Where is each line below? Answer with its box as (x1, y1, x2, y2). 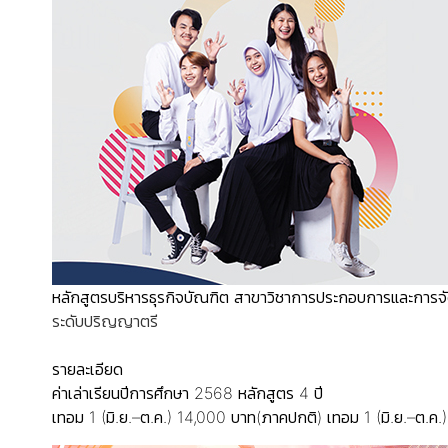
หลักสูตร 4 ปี (238, 383, 323, 403)
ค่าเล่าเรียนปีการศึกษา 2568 (52, 383, 233, 403)
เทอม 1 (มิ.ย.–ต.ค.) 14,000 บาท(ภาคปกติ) (52, 407, 322, 427)
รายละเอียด (52, 359, 123, 379)
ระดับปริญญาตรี (52, 311, 158, 331)
